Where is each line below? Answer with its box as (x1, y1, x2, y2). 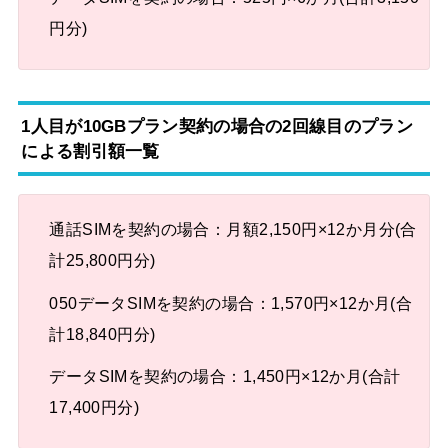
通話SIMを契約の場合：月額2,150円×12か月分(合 (49, 220, 417, 239)
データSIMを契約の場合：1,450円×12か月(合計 (49, 367, 401, 386)
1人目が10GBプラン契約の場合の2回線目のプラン (21, 115, 413, 136)
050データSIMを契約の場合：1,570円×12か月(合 (49, 293, 413, 312)
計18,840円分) (49, 324, 156, 343)
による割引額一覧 (21, 140, 160, 161)
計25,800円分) (49, 251, 156, 270)
